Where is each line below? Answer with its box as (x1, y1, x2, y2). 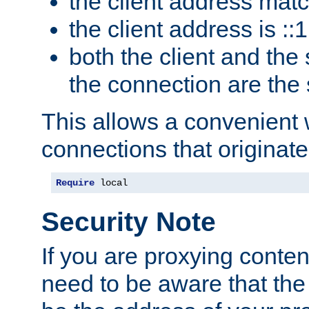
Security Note (41, 207, 216, 237)
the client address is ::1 (69, 15, 308, 42)
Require (56, 177, 94, 188)
